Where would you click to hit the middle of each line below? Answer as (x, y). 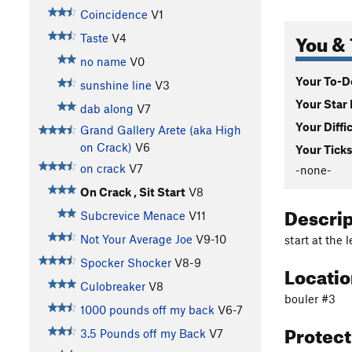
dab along (106, 109)
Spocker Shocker (125, 263)
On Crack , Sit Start (132, 192)
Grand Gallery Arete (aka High (160, 130)
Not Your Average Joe (136, 239)
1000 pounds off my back (147, 310)
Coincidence (114, 15)
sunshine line (115, 85)
